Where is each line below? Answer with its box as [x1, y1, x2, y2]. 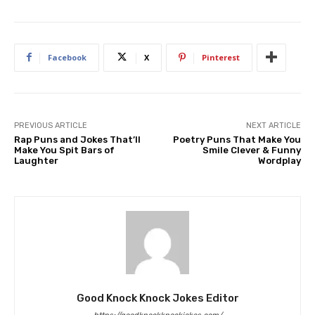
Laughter [14, 155, 58, 166]
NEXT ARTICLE [245, 120, 301, 130]
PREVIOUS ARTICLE [14, 120, 87, 130]
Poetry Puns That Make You [172, 134, 301, 145]
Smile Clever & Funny [202, 144, 301, 155]
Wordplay [257, 155, 301, 166]
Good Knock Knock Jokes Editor [76, 291, 239, 304]
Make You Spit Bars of [14, 144, 115, 155]
